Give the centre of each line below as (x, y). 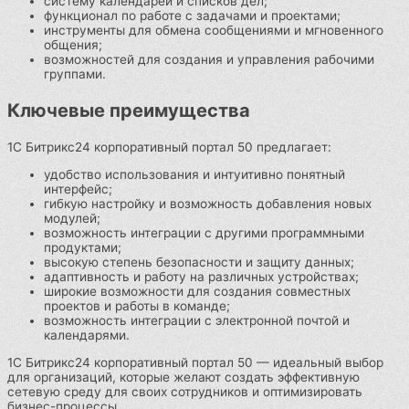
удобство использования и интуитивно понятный (194, 175)
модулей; (72, 219)
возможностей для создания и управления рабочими (209, 60)
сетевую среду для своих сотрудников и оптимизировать (185, 391)
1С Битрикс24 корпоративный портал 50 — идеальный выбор (195, 362)
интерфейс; (78, 189)
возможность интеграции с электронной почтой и (197, 321)
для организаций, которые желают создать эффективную (184, 377)
